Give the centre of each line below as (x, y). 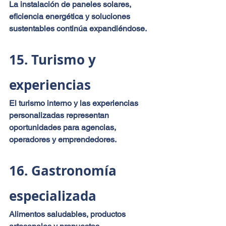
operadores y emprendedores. (63, 139)
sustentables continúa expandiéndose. (78, 28)
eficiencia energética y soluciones (71, 16)
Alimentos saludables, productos (68, 214)
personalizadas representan (60, 115)
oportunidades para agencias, (64, 127)
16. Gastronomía (65, 170)
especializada (53, 195)
